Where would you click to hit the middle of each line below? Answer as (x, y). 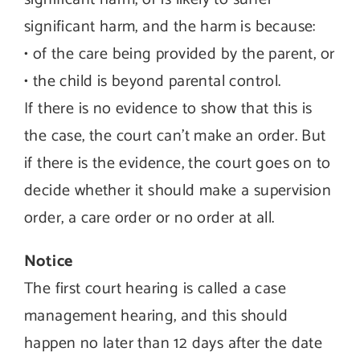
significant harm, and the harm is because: (170, 27)
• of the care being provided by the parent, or (180, 54)
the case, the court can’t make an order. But (175, 136)
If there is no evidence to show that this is (168, 109)
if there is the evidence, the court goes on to (178, 164)
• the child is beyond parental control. (153, 82)
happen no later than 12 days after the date (174, 344)
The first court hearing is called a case (155, 289)
